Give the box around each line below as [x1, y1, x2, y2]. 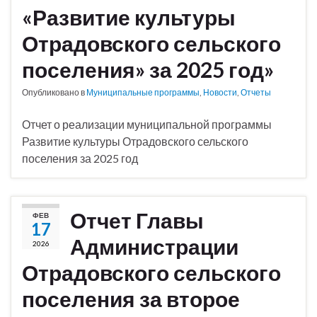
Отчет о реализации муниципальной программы [22, 117, 272, 132]
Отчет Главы [70, 207, 204, 234]
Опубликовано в [22, 87, 86, 98]
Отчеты [241, 87, 271, 98]
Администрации [70, 234, 238, 260]
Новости [203, 87, 237, 98]
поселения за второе [22, 286, 240, 312]
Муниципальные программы [86, 87, 200, 98]
